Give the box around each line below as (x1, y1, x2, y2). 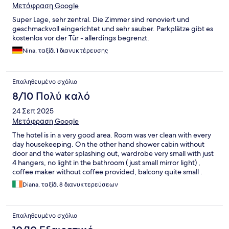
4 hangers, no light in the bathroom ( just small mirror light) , (12, 157, 200, 167)
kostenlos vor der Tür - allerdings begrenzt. (12, 33, 149, 42)
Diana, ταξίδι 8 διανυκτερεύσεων (22, 180, 118, 189)
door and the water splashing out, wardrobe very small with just (12, 148, 214, 158)
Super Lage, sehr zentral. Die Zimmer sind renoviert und (12, 14, 190, 24)
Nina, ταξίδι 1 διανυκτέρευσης (22, 46, 108, 55)
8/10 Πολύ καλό (12, 89, 90, 102)
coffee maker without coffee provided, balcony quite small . (12, 167, 202, 176)
